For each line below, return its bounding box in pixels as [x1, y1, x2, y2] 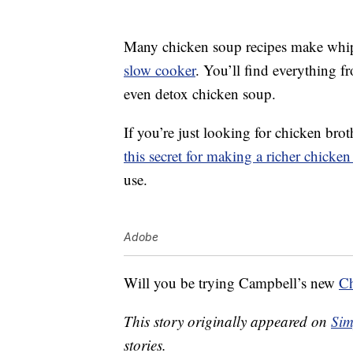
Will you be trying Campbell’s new [124, 273, 339, 293]
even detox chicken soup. [124, 84, 276, 104]
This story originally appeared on [124, 311, 331, 332]
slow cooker [124, 60, 195, 80]
